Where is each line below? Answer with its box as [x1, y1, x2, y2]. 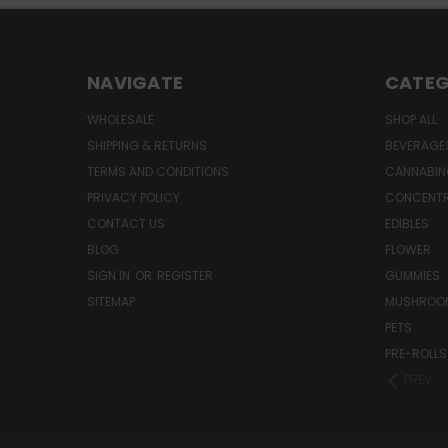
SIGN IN [87, 267, 133, 285]
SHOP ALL [384, 111, 437, 129]
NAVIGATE [87, 70, 183, 96]
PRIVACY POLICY [87, 189, 180, 207]
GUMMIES [384, 267, 440, 285]
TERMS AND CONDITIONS [87, 163, 229, 181]
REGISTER [157, 267, 213, 285]
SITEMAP [87, 293, 135, 311]
